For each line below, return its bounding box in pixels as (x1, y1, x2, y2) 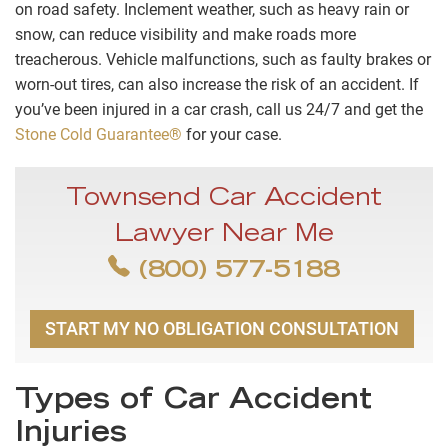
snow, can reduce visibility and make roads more (15, 25, 356, 45)
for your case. (182, 125, 282, 145)
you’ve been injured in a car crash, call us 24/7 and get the (15, 100, 423, 120)
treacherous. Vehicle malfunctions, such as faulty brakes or (15, 50, 431, 70)
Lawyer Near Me (114, 224, 334, 249)
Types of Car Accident (15, 388, 372, 417)
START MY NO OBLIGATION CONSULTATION (45, 318, 399, 340)
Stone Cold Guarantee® (15, 125, 182, 145)
